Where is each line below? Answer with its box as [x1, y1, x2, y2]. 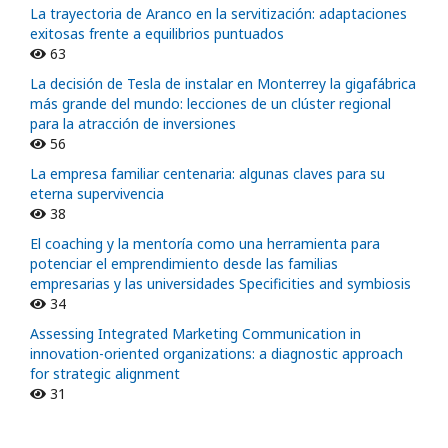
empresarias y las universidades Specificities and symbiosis [30, 273, 411, 293]
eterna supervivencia [30, 183, 164, 203]
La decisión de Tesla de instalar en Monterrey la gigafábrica [30, 73, 416, 93]
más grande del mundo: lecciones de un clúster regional [30, 93, 391, 113]
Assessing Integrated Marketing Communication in [30, 323, 361, 343]
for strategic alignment [30, 363, 180, 383]
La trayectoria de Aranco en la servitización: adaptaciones [30, 3, 407, 23]
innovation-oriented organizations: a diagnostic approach [30, 343, 403, 363]
